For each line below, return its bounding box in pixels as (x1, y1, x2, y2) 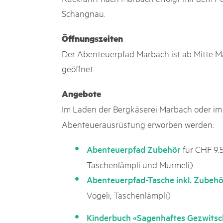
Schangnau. (62, 7, 106, 19)
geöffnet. (62, 62, 95, 74)
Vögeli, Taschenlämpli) (87, 189, 171, 201)
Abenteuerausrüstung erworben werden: (62, 118, 214, 130)
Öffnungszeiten (62, 32, 123, 44)
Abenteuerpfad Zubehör (87, 143, 181, 155)
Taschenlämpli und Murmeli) (87, 158, 193, 170)
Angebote (62, 88, 101, 100)
